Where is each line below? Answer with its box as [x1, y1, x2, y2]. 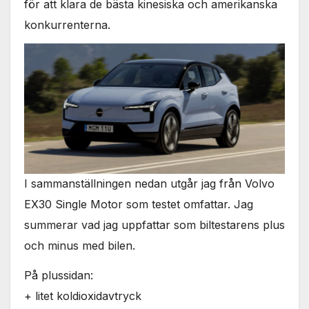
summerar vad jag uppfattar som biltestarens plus [24, 218, 285, 232]
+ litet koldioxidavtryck [24, 289, 141, 303]
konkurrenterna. [24, 17, 110, 32]
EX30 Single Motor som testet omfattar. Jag [24, 197, 253, 212]
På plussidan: [24, 268, 93, 283]
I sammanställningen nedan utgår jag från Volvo [24, 177, 275, 191]
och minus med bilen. [24, 239, 135, 253]
